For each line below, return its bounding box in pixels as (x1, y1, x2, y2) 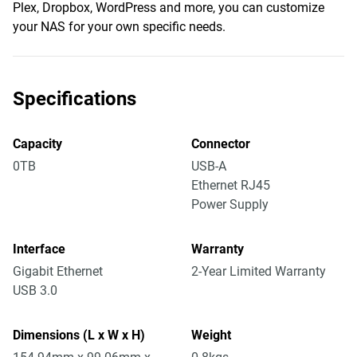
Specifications (13, 88, 136, 110)
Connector (191, 136, 250, 151)
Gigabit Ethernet (13, 264, 103, 279)
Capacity (13, 136, 62, 151)
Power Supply (191, 197, 269, 212)
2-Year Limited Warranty (191, 264, 326, 279)
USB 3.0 (13, 283, 57, 298)
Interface (13, 241, 65, 257)
